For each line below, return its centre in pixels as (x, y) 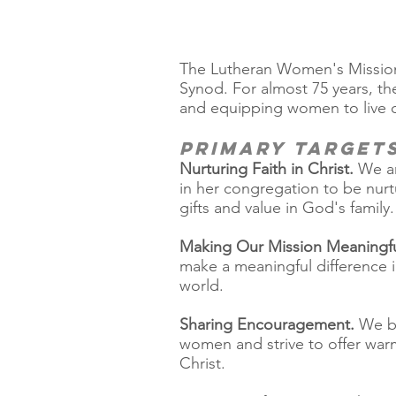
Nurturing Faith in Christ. (267, 169)
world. (202, 286)
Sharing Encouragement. (267, 324)
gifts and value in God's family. (287, 208)
